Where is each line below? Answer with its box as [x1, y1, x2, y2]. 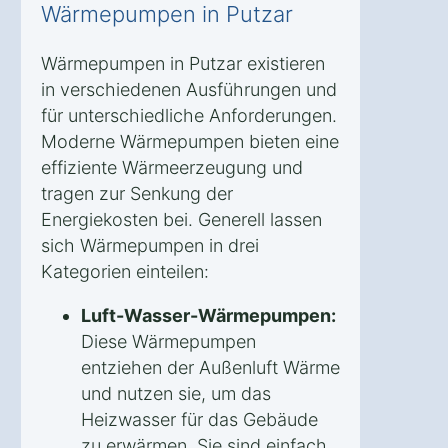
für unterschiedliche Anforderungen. [41, 104, 337, 126]
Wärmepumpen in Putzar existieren [41, 52, 325, 74]
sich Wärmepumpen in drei [41, 234, 259, 256]
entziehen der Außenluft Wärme [81, 356, 340, 378]
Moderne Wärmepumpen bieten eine [41, 130, 339, 152]
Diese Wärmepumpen [81, 330, 256, 352]
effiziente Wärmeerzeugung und [41, 156, 303, 178]
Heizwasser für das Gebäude [81, 408, 318, 430]
